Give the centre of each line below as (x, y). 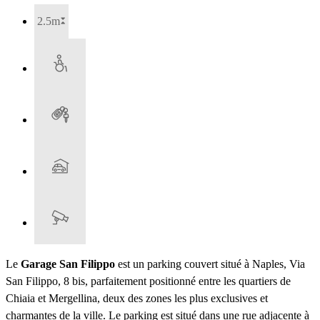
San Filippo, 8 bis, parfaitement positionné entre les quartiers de (148, 281)
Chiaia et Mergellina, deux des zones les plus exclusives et (137, 299)
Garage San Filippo (68, 264)
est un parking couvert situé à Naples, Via (210, 264)
